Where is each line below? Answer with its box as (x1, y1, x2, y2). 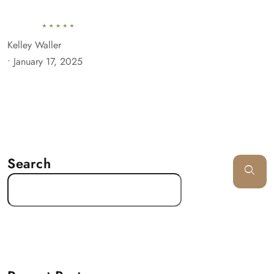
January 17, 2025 (13, 54, 83, 68)
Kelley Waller (7, 38, 61, 52)
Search (7, 154, 51, 173)
